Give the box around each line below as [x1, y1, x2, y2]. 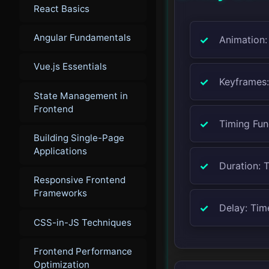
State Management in [34, 89, 128, 101]
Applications [34, 145, 87, 157]
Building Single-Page [34, 132, 124, 144]
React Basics [34, 2, 89, 14]
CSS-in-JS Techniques [34, 216, 131, 228]
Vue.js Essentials [34, 61, 107, 73]
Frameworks [34, 187, 87, 199]
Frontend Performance [34, 246, 132, 258]
